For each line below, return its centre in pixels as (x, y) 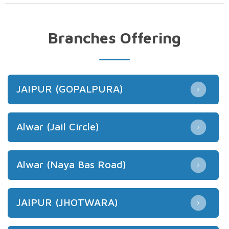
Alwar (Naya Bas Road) (71, 164)
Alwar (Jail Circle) (58, 126)
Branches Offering (114, 37)
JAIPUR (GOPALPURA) (70, 88)
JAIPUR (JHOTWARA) (67, 202)
